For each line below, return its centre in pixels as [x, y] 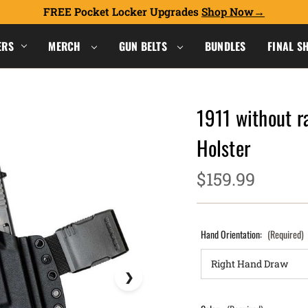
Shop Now [228, 12]
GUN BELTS [144, 46]
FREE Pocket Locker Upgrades [122, 12]
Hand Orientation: [233, 234]
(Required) [286, 234]
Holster [224, 147]
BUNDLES [225, 46]
